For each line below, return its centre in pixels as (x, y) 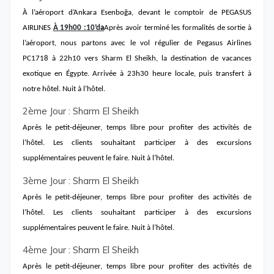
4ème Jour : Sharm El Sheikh (81, 250)
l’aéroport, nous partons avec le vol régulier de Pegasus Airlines (137, 43)
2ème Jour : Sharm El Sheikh (81, 111)
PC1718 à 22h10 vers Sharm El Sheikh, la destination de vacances (137, 58)
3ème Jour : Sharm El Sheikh (81, 180)
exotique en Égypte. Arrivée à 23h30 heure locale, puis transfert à (137, 74)
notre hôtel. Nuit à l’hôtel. (64, 89)
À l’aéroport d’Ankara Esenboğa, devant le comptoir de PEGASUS (137, 13)
